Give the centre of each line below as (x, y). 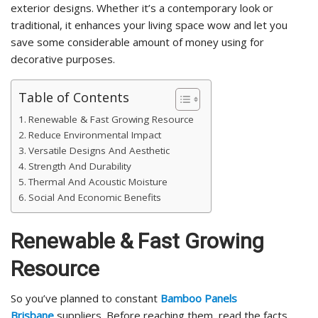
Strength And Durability (81, 166)
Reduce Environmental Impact (96, 135)
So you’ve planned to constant (86, 298)
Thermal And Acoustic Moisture (99, 182)
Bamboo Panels (199, 298)
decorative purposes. (63, 59)
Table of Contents (74, 98)
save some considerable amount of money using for (137, 42)
